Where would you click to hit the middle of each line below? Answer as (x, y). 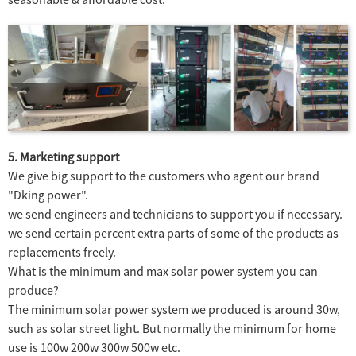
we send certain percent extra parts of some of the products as (173, 232)
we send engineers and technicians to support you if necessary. (175, 213)
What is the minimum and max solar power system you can (163, 271)
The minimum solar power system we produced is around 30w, (174, 309)
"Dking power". (48, 194)
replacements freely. (62, 252)
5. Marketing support (64, 156)
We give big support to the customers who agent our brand (164, 175)
